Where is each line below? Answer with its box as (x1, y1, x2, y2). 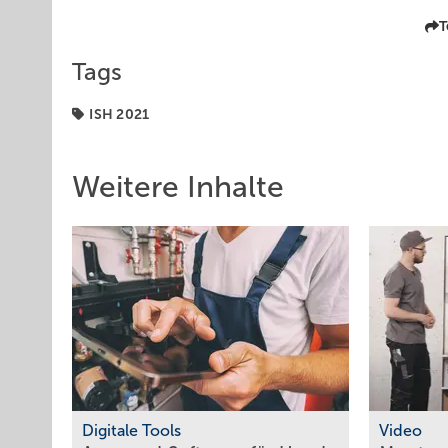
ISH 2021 (89, 106, 150, 122)
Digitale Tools (82, 422, 181, 440)
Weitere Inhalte (72, 170, 284, 203)
